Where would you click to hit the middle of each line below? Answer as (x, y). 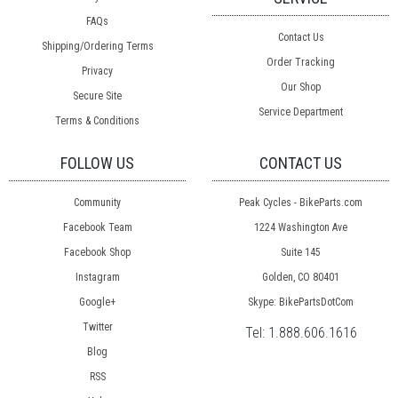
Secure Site (97, 96)
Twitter (97, 327)
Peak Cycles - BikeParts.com (301, 203)
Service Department (301, 112)
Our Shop (301, 88)
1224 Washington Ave (301, 228)
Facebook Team (97, 228)
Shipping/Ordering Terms (97, 47)
